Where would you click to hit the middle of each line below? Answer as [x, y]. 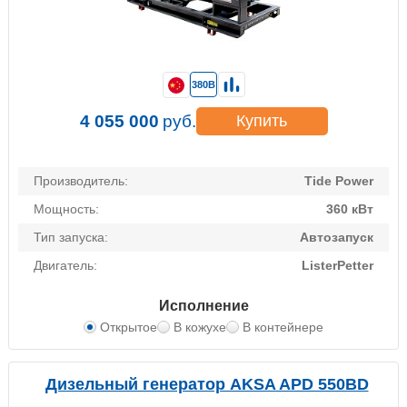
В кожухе [200, 328]
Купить [262, 121]
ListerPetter [338, 266]
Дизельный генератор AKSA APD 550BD [207, 385]
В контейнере [283, 328]
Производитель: [81, 181]
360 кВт [350, 209]
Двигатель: [65, 266]
